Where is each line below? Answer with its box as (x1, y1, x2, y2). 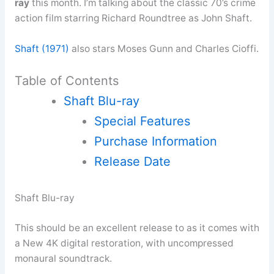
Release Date (94, 154, 171, 169)
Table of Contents (14, 73, 119, 89)
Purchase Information (94, 134, 217, 149)
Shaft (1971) (14, 42, 69, 54)
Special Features (94, 114, 190, 129)
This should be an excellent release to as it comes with (14, 221, 259, 234)
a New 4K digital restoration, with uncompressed (14, 237, 234, 249)
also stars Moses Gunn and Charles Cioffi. (68, 42, 259, 54)
